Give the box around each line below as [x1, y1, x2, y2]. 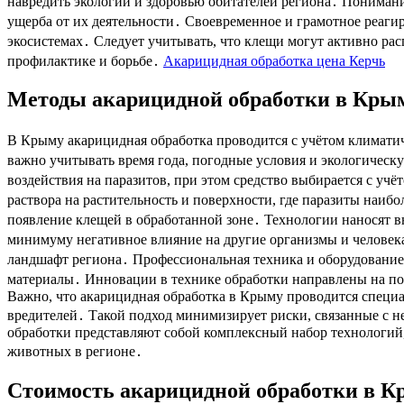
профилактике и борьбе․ [7, 52, 163, 69]
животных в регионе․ [7, 344, 142, 360]
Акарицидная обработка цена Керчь [163, 52, 385, 69]
